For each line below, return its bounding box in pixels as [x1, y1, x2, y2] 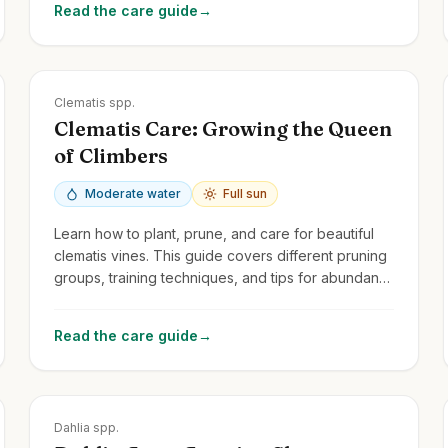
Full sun [223, 185, 268, 201]
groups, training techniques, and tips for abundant [54, 268, 384, 286]
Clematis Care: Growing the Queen [54, 115, 393, 141]
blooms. [54, 290, 106, 308]
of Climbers [54, 142, 169, 168]
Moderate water [85, 185, 182, 201]
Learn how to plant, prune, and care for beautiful [54, 224, 375, 242]
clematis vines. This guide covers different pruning [54, 246, 388, 264]
